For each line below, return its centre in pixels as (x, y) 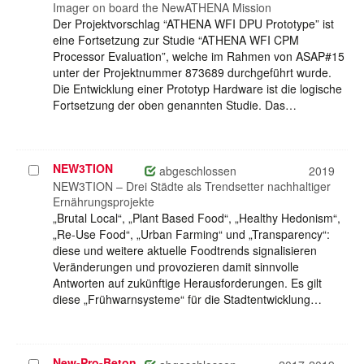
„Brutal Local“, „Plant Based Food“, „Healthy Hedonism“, (197, 218)
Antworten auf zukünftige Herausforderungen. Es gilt (187, 283)
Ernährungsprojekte (104, 202)
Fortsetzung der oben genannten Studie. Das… (175, 105)
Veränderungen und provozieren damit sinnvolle (176, 267)
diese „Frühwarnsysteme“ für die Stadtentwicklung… (187, 299)
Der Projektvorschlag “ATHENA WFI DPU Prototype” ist (193, 24)
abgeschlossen (196, 171)
